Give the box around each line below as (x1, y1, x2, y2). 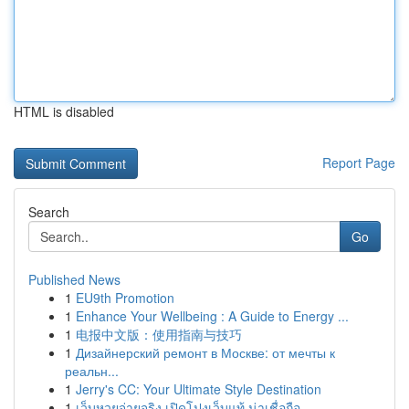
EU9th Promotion (76, 288, 174, 307)
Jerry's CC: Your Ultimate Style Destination (76, 380, 321, 398)
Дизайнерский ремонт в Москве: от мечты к (76, 343, 335, 362)
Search (28, 203, 69, 221)
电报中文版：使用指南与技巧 (76, 325, 242, 343)
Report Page (322, 153, 395, 172)
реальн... (65, 362, 119, 380)
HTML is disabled (14, 102, 114, 121)
